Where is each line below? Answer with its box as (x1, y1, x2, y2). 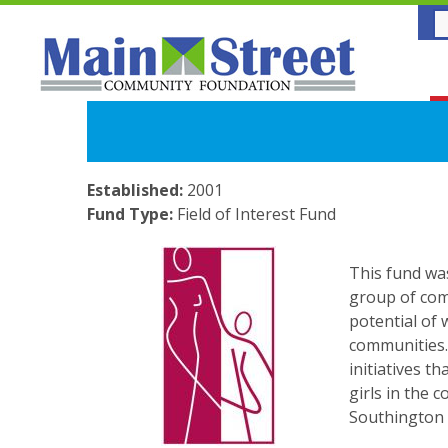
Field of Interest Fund (177, 203, 336, 226)
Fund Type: (87, 203, 177, 226)
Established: (87, 179, 187, 202)
